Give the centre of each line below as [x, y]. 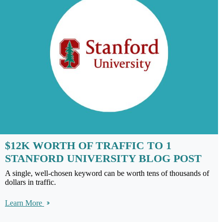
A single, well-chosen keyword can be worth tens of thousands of [107, 173]
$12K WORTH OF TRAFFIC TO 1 [88, 146]
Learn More [25, 203]
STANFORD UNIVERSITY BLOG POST [103, 159]
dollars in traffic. [30, 182]
